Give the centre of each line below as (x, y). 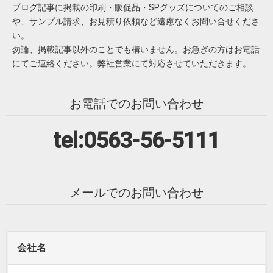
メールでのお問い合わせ (136, 193)
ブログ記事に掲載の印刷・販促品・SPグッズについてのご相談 (133, 8)
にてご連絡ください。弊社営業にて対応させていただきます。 (132, 64)
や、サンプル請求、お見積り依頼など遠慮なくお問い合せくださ (136, 22)
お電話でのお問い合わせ (136, 104)
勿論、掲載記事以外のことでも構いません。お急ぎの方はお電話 (136, 50)
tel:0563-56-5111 (136, 141)
